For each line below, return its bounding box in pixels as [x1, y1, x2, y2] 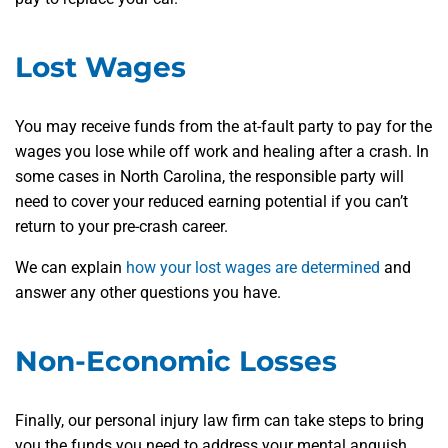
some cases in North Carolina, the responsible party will [15, 167, 404, 187]
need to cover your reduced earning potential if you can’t [15, 192, 408, 212]
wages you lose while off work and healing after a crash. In [15, 142, 429, 162]
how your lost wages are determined [126, 258, 380, 278]
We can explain [15, 258, 126, 278]
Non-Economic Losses [15, 344, 337, 379]
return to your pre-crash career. [15, 217, 228, 237]
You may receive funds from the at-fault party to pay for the [15, 117, 432, 137]
